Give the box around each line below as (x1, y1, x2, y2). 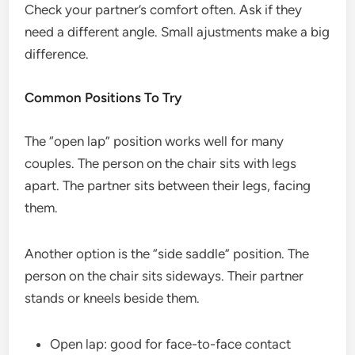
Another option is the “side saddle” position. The (25, 246, 310, 261)
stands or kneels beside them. (25, 290, 200, 306)
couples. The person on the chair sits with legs (25, 155, 297, 171)
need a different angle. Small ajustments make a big (25, 24, 330, 40)
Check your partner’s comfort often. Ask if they (25, 2, 303, 17)
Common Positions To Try (25, 90, 182, 105)
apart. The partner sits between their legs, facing (25, 177, 311, 193)
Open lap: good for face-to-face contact (50, 336, 292, 352)
